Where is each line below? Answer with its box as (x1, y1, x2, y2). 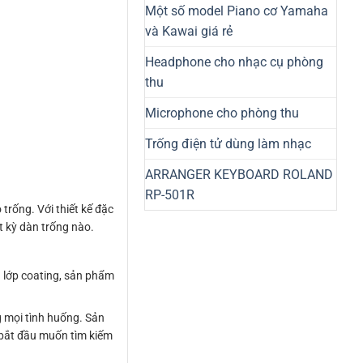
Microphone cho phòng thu (145, 105, 299, 121)
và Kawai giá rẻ (145, 23, 233, 39)
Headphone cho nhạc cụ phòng (145, 53, 323, 70)
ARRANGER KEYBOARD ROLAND (145, 166, 333, 182)
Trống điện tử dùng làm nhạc (145, 135, 311, 152)
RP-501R (145, 186, 194, 203)
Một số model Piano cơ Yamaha (145, 2, 328, 19)
